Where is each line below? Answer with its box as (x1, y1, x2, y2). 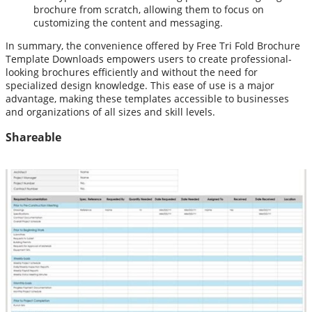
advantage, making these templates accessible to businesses (6, 91, 289, 105)
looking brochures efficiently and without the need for (6, 65, 258, 79)
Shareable (6, 129, 61, 145)
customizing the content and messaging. (33, 15, 223, 29)
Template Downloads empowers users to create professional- (6, 52, 292, 65)
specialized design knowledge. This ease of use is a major (6, 78, 274, 92)
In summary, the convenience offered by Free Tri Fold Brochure (6, 38, 300, 52)
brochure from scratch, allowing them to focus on (33, 2, 264, 16)
